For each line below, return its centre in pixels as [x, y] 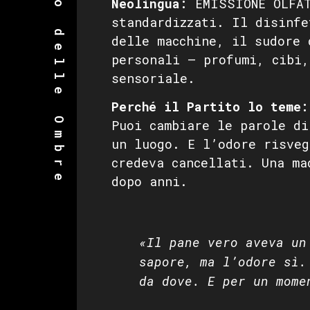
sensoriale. [153, 78]
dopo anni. [149, 182]
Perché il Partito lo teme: [210, 107]
